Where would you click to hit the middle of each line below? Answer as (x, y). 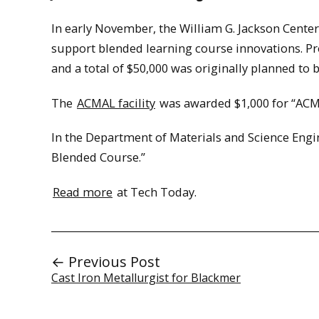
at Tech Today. (155, 192)
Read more (83, 192)
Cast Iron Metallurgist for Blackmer (146, 277)
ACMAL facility (116, 103)
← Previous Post (106, 261)
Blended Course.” (98, 157)
